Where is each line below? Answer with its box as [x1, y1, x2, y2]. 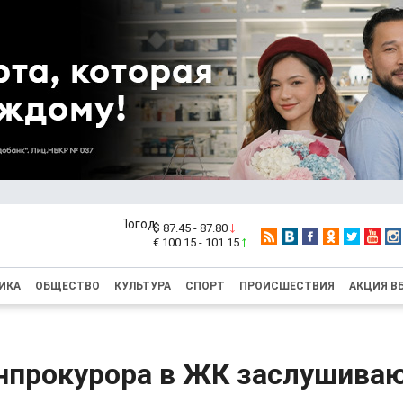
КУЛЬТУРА [114, 280, 171, 292]
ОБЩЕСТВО [35, 280, 100, 292]
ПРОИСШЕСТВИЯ [239, 280, 335, 292]
